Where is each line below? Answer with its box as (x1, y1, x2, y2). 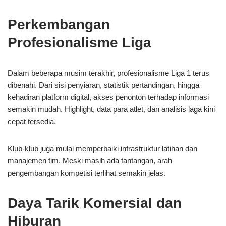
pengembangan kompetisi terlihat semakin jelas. (8, 168, 165, 177)
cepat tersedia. (8, 117, 56, 126)
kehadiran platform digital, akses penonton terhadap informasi (8, 93, 209, 101)
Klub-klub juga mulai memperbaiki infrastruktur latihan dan (8, 144, 197, 153)
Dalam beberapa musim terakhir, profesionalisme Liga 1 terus (8, 69, 209, 77)
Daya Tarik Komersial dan (8, 195, 182, 211)
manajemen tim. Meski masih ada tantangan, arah (8, 156, 172, 165)
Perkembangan (8, 17, 110, 32)
